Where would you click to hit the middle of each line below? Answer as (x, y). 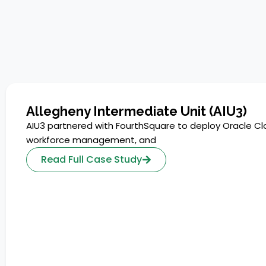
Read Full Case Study (91, 159)
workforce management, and (91, 140)
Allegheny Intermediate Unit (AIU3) (137, 111)
